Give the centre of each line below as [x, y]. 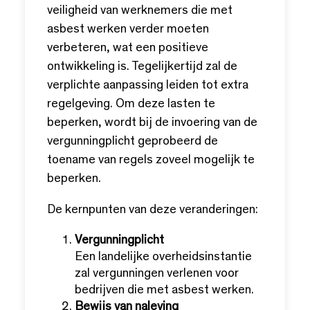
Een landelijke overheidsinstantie [163, 257]
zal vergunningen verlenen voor [157, 274]
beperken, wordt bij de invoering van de [152, 123]
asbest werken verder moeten [128, 30]
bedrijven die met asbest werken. [164, 291]
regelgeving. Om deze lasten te [131, 104]
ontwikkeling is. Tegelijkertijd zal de [142, 67]
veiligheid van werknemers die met [140, 11]
